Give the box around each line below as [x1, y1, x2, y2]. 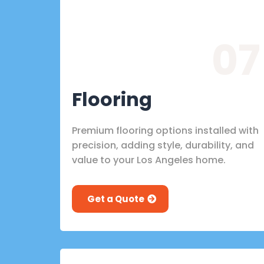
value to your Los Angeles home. [72, 153, 226, 167]
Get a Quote [87, 192, 144, 205]
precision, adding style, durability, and [72, 138, 254, 152]
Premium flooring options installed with [72, 123, 259, 137]
